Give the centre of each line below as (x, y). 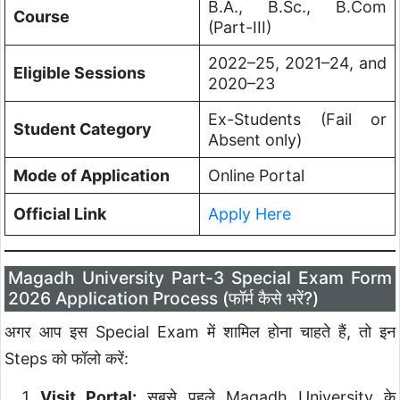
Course (41, 17)
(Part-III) (239, 28)
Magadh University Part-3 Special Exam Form (200, 278)
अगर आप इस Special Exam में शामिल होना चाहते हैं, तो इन (200, 331)
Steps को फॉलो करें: (67, 358)
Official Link (59, 214)
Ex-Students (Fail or (297, 120)
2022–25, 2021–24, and (297, 63)
